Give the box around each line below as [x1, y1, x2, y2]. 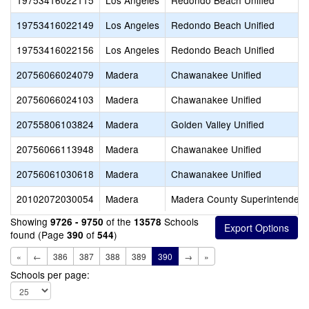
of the [103, 215, 134, 228]
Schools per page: [10, 268, 90, 281]
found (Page [10, 228, 67, 241]
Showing [10, 215, 50, 228]
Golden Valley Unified [171, 117, 264, 131]
